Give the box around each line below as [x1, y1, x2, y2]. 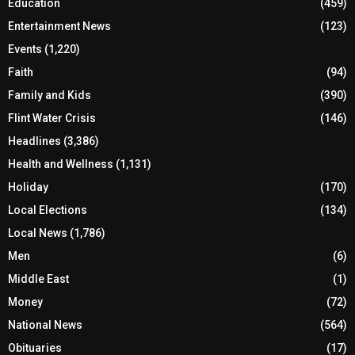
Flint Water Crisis [8, 111, 96, 124]
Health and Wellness [8, 157, 113, 170]
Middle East [8, 272, 69, 285]
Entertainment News [8, 19, 111, 32]
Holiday [8, 180, 48, 193]
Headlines [8, 134, 61, 147]
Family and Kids [8, 88, 91, 101]
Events [8, 42, 42, 55]
